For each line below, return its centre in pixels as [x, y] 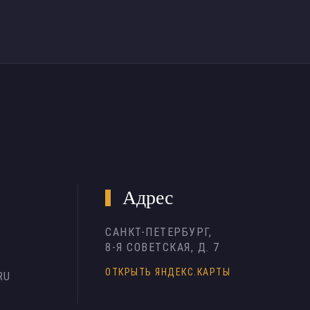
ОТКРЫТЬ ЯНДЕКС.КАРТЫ [168, 272]
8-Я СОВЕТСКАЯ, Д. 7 [163, 247]
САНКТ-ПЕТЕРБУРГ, [158, 232]
